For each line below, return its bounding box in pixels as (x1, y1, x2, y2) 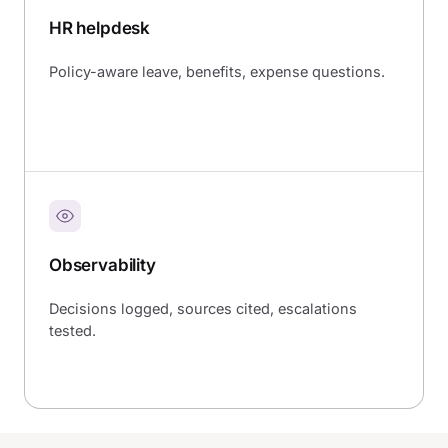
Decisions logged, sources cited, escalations (49, 300, 357, 318)
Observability (49, 254, 156, 275)
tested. (49, 322, 96, 340)
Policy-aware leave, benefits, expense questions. (49, 63, 385, 81)
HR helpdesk (49, 17, 151, 38)
